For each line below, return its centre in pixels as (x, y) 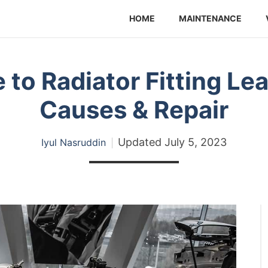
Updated (140, 142)
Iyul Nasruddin (74, 142)
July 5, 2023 (196, 142)
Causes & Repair (134, 109)
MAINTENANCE (210, 18)
